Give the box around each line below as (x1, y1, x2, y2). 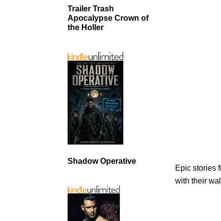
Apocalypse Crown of (68, 13, 148, 22)
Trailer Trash (68, 4, 114, 13)
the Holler (68, 23, 104, 32)
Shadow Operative (68, 156, 136, 165)
